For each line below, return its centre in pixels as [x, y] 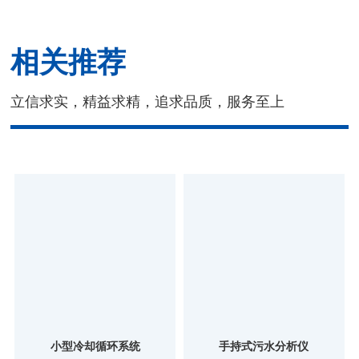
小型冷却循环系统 [95, 347]
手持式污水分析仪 [264, 347]
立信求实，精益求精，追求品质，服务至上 [148, 101]
